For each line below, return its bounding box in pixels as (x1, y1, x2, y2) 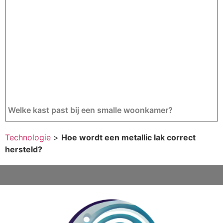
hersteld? (5, 144, 42, 154)
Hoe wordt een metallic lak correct (61, 132, 196, 142)
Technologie (5, 132, 51, 142)
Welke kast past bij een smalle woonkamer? (8, 105, 173, 115)
